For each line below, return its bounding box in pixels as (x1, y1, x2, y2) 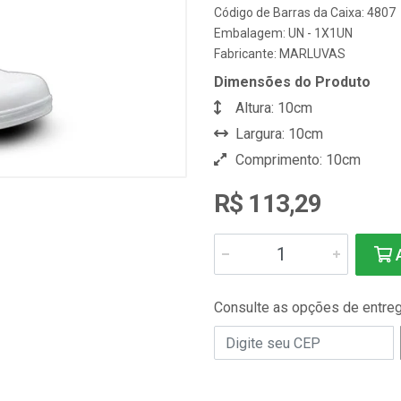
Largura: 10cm (232, 125, 323, 142)
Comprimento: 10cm (232, 151, 361, 168)
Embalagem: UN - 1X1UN (214, 26, 353, 40)
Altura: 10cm (232, 99, 312, 116)
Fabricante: (214, 47, 279, 61)
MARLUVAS (279, 47, 346, 61)
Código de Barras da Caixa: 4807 (214, 5, 396, 20)
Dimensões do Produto (214, 73, 371, 90)
